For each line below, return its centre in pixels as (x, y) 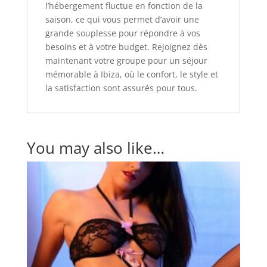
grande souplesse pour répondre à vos (122, 33)
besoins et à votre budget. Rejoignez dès (126, 46)
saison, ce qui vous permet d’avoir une (122, 19)
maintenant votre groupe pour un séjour (126, 60)
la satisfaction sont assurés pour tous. (121, 88)
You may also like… (95, 148)
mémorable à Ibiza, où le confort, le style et (131, 74)
